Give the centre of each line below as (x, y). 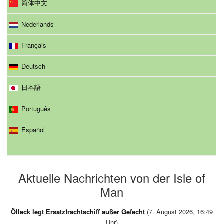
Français (34, 45)
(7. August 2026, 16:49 (179, 212)
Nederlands (38, 24)
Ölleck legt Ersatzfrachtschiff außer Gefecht (78, 212)
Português (36, 109)
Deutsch (33, 66)
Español (33, 130)
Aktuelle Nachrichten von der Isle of (112, 178)
